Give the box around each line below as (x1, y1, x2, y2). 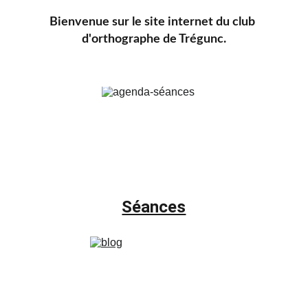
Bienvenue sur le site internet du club (49, 16, 258, 28)
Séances (122, 197, 186, 217)
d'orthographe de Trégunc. (81, 33, 226, 45)
